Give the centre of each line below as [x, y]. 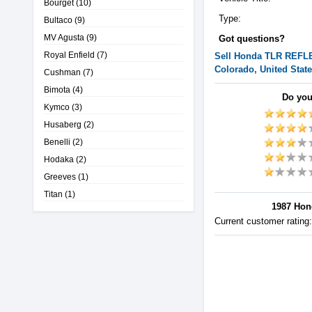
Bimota [57, 89]
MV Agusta [64, 37]
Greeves [60, 177]
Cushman [62, 72]
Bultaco [58, 20]
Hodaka [59, 159]
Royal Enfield [69, 55]
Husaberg [63, 124]
